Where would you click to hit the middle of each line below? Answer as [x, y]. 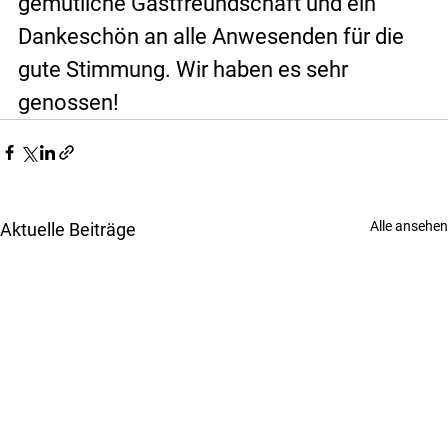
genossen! [68, 102]
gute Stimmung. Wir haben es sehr [185, 69]
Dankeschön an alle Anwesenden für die [213, 36]
